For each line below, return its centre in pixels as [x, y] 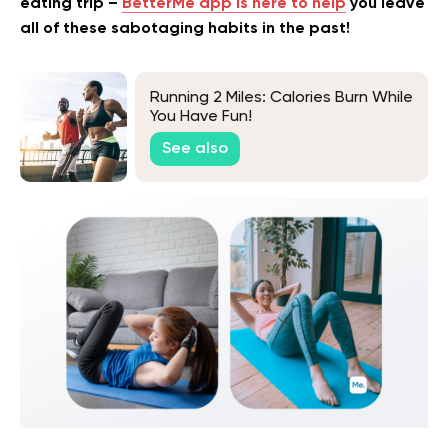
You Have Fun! [201, 116]
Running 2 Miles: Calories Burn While [281, 97]
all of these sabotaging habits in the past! [185, 29]
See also [195, 148]
